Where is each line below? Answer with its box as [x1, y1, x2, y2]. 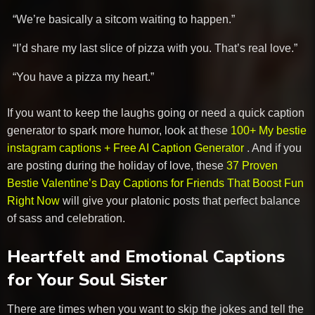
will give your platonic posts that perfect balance [63, 194, 300, 207]
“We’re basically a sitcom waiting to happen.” [13, 13, 235, 25]
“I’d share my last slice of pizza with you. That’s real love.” [13, 41, 297, 54]
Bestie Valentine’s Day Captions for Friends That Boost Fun [7, 176, 304, 189]
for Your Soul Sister [7, 268, 167, 292]
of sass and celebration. [7, 212, 125, 224]
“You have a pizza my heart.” [13, 70, 154, 83]
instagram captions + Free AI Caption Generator [7, 141, 247, 154]
